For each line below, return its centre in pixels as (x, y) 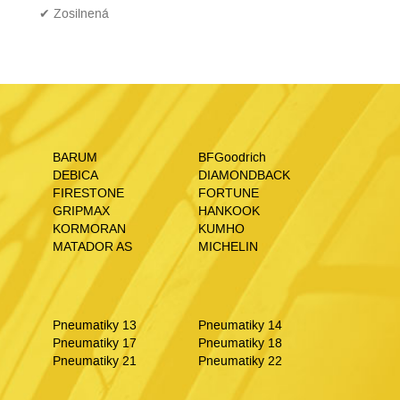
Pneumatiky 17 (95, 343)
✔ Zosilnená (74, 14)
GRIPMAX (81, 211)
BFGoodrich (232, 158)
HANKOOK (229, 211)
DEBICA (75, 175)
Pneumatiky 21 (95, 361)
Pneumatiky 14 (240, 325)
